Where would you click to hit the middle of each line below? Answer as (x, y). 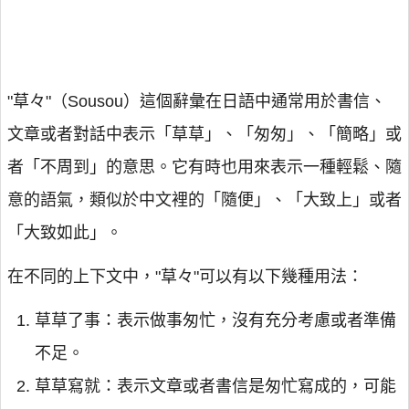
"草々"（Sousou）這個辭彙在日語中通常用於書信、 (197, 101)
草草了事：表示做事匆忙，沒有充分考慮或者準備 (215, 320)
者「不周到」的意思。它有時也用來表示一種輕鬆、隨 (204, 167)
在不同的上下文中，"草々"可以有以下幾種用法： (185, 277)
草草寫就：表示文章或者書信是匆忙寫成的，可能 (215, 386)
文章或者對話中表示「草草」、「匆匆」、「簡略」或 (204, 134)
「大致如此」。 (65, 233)
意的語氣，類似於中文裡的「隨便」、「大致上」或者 (204, 200)
